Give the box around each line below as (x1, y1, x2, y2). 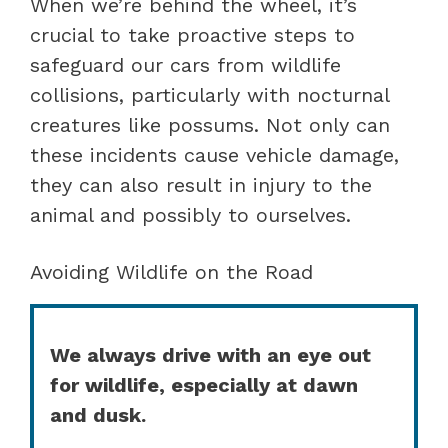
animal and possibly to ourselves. (30, 202, 351, 227)
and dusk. (50, 402, 146, 427)
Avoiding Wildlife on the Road (30, 259, 313, 284)
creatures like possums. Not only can (30, 112, 390, 137)
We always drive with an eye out (50, 342, 371, 367)
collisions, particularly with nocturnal (30, 82, 389, 107)
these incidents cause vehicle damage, (30, 142, 399, 167)
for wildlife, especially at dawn (50, 372, 358, 397)
